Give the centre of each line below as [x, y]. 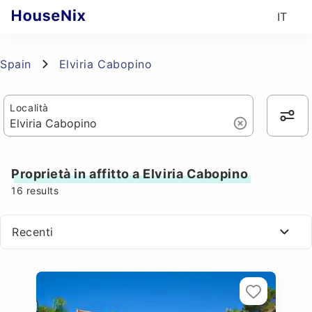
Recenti [33, 232]
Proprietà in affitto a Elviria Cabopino [130, 174]
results [41, 190]
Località [29, 108]
